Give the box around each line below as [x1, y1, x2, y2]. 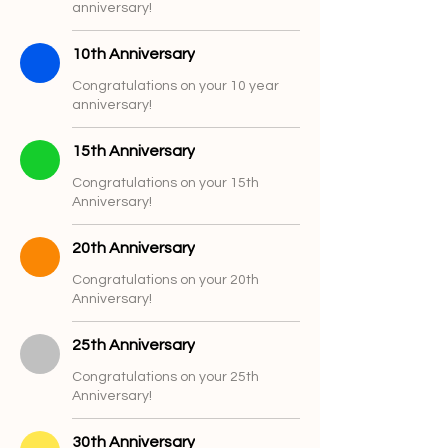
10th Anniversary [72, 46, 195, 62]
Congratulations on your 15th [72, 176, 259, 190]
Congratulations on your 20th [72, 273, 259, 287]
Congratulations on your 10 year [72, 79, 279, 93]
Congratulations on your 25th [72, 370, 259, 384]
